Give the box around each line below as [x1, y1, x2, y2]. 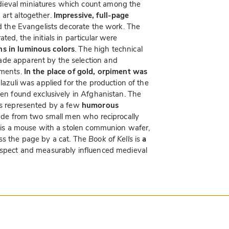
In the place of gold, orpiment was [24, 66, 148, 77]
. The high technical [75, 44, 143, 55]
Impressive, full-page [53, 10, 129, 21]
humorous [81, 100, 119, 111]
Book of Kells [88, 134, 133, 145]
